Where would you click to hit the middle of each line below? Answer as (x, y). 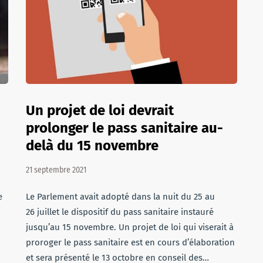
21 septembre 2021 (56, 170)
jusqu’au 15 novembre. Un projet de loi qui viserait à (130, 227)
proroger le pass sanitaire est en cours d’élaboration (130, 242)
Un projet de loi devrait (100, 110)
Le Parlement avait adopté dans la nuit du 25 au (120, 197)
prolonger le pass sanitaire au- (124, 128)
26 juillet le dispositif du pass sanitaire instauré (120, 212)
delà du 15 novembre (92, 146)
